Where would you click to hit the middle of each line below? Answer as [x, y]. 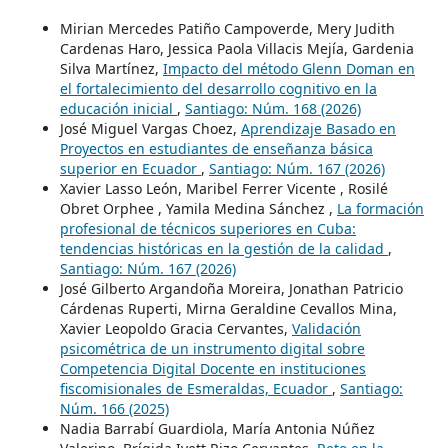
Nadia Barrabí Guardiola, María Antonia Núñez [217, 429]
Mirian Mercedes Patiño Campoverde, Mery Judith [227, 29]
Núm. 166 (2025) [114, 409]
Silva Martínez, [111, 69]
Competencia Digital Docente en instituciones [212, 369]
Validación [326, 329]
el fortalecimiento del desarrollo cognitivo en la [218, 89]
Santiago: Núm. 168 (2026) [272, 109]
